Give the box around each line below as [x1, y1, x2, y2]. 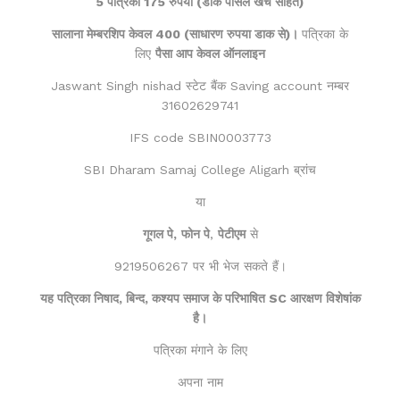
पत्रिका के [302, 26, 348, 41]
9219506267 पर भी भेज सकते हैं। [113, 258, 287, 273]
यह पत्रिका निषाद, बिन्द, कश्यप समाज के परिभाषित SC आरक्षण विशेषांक [39, 290, 361, 305]
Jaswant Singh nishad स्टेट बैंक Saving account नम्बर [51, 78, 349, 93]
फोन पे [180, 226, 210, 241]
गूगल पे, [142, 226, 177, 241]
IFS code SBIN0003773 [129, 129, 271, 145]
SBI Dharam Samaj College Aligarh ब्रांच [84, 162, 316, 177]
